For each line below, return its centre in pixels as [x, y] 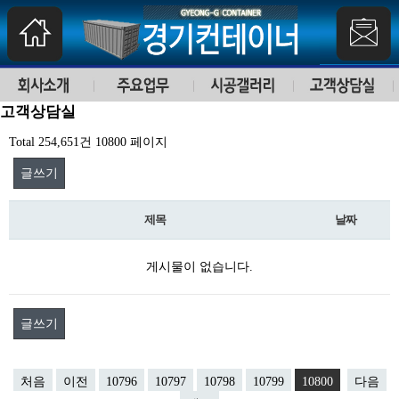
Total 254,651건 [50, 142]
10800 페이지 [130, 142]
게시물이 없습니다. [199, 267]
